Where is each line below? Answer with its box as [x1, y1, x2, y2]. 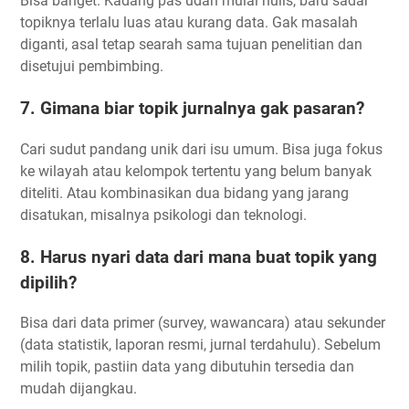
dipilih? [20, 272, 77, 293]
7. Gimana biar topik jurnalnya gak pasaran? [20, 98, 364, 119]
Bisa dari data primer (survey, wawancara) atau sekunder [20, 314, 385, 332]
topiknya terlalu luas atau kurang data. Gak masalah [20, 13, 358, 31]
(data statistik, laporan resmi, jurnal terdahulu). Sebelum [20, 336, 381, 354]
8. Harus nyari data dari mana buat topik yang [20, 246, 377, 267]
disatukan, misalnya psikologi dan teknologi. [20, 205, 307, 224]
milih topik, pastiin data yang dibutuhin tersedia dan [20, 358, 354, 376]
